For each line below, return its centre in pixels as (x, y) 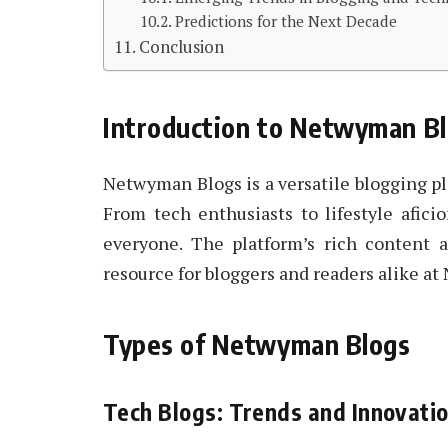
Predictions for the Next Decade (285, 21)
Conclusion (182, 46)
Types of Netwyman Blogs (257, 344)
